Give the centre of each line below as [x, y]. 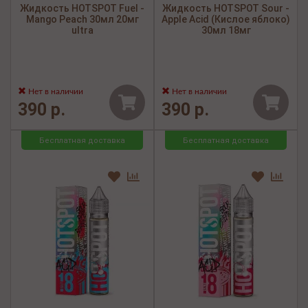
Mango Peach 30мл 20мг [82, 20]
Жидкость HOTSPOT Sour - [226, 9]
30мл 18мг [226, 31]
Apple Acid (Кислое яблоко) [226, 20]
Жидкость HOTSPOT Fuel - [82, 9]
